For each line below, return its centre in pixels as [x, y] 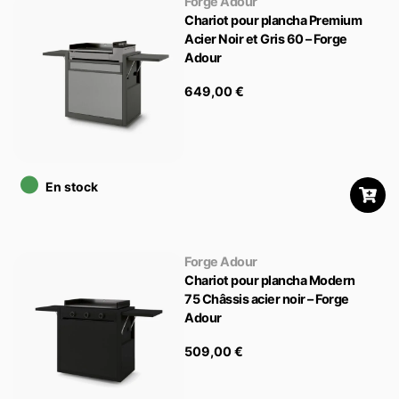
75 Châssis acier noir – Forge [267, 299]
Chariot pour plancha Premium [273, 20]
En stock [72, 187]
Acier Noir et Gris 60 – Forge [266, 38]
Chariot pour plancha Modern [270, 281]
